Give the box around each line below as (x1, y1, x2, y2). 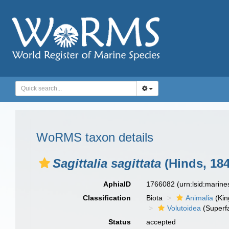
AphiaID (103, 180, 131, 188)
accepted (146, 218, 176, 226)
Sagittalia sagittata (53, 156, 161, 170)
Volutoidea (167, 204, 201, 212)
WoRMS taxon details (36, 130, 153, 144)
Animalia (186, 194, 214, 202)
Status (108, 218, 131, 226)
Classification (83, 194, 131, 202)
